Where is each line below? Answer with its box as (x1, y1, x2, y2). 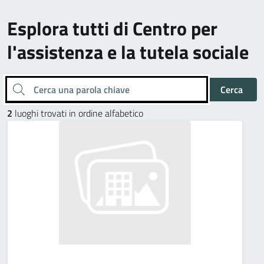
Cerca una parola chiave (12, 81, 19, 95)
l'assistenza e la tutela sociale (7, 38, 249, 66)
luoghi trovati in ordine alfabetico (12, 106, 143, 120)
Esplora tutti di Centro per (7, 14, 217, 42)
